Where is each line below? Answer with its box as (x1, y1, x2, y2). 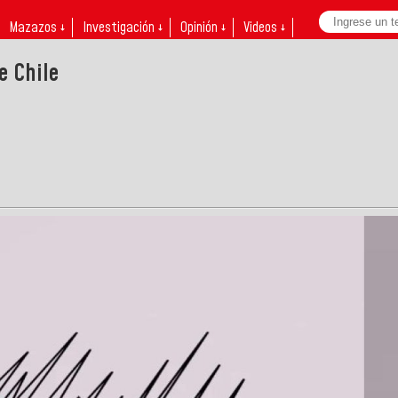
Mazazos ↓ (9, 18, 65, 37)
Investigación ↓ (83, 18, 163, 37)
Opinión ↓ (180, 18, 226, 37)
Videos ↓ (243, 18, 285, 37)
